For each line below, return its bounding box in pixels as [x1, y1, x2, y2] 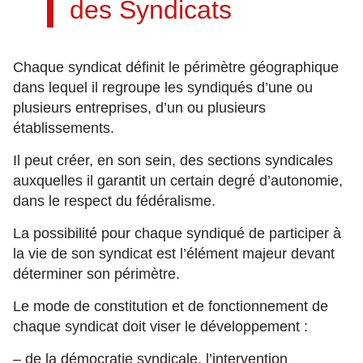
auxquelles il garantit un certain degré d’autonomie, [13, 173, 343, 189]
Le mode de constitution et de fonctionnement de [13, 298, 328, 314]
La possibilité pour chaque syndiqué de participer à [13, 225, 341, 241]
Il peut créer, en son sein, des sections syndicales [13, 152, 333, 169]
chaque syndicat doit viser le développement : [13, 318, 308, 335]
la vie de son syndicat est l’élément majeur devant [13, 246, 335, 262]
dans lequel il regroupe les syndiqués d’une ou [13, 79, 313, 96]
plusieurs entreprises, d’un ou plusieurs [13, 100, 266, 116]
